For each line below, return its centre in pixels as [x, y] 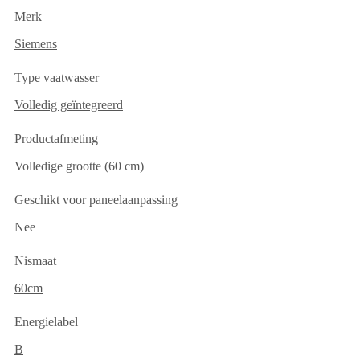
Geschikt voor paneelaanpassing [96, 200]
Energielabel [46, 322]
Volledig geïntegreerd [69, 105]
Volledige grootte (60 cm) [79, 166]
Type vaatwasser [57, 78]
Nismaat [35, 261]
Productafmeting [56, 139]
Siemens [36, 44]
